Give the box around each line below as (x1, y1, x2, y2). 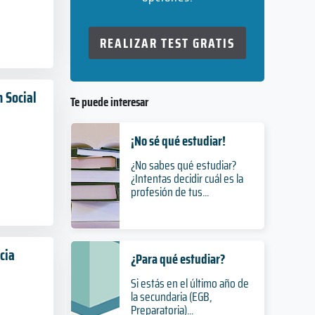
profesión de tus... (130, 182, 209, 202)
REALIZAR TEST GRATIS (100, 32, 235, 53)
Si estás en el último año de (130, 274, 249, 293)
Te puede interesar (70, 92, 148, 112)
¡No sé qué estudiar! (130, 130, 226, 151)
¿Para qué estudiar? (130, 248, 225, 269)
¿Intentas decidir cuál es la (130, 169, 243, 188)
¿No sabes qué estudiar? (130, 155, 236, 175)
